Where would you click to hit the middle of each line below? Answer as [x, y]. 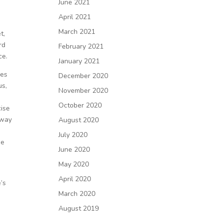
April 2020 [75, 179]
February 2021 [81, 46]
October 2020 [80, 105]
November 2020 [83, 91]
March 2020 [77, 194]
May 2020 [74, 164]
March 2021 [77, 32]
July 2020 [73, 135]
